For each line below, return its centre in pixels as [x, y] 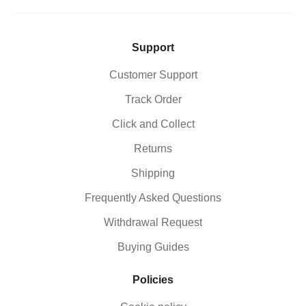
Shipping [153, 173]
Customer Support [153, 75]
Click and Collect [153, 124]
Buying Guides [153, 247]
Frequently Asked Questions [153, 198]
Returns [153, 149]
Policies [153, 280]
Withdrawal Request [153, 223]
